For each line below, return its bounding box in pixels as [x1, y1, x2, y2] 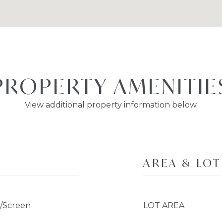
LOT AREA [143, 201, 184, 210]
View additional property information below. [24, 100, 198, 110]
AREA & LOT [143, 156, 221, 170]
